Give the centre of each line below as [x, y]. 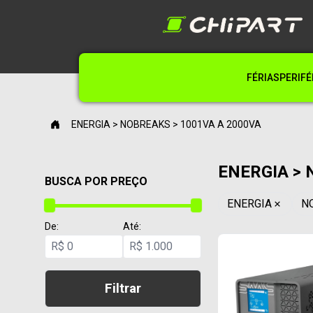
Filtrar [123, 288]
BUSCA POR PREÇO [96, 181]
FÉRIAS [263, 78]
